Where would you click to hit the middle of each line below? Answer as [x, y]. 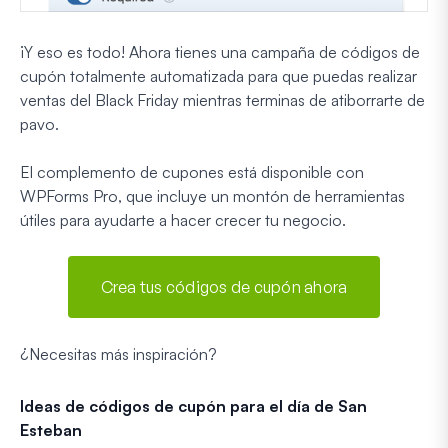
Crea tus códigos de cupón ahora [224, 286]
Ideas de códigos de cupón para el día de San [193, 405]
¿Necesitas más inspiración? [118, 353]
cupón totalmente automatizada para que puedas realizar [218, 75]
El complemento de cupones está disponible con [192, 171]
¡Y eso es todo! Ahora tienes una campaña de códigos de [220, 51]
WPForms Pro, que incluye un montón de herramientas [212, 195]
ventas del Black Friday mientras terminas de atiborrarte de [222, 99]
